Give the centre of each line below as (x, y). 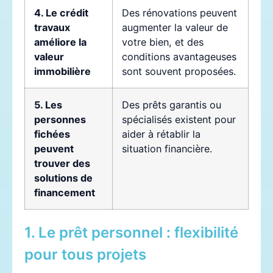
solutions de (63, 178)
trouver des (62, 163)
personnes (60, 119)
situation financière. (167, 148)
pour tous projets (85, 254)
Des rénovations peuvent (179, 12)
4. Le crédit (61, 12)
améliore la (60, 42)
